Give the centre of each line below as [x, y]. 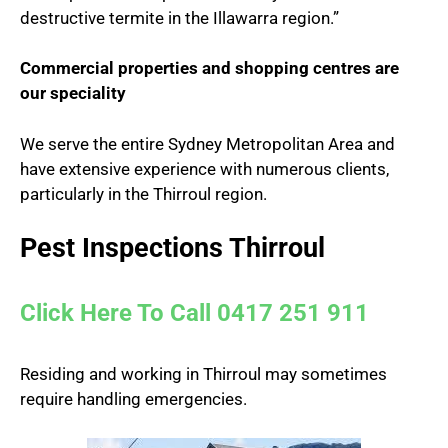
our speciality [73, 93]
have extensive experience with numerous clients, [204, 168]
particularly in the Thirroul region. [143, 193]
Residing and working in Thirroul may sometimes [203, 374]
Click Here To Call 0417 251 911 [194, 313]
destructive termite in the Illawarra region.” [179, 17]
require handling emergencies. [133, 399]
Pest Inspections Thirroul [172, 248]
